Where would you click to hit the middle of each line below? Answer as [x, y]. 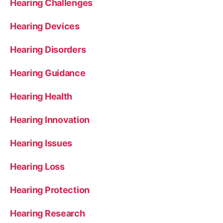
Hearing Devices [45, 26]
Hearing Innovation [50, 119]
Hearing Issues [41, 143]
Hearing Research [48, 213]
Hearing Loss [37, 166]
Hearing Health [41, 96]
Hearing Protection [50, 190]
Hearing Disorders [48, 49]
